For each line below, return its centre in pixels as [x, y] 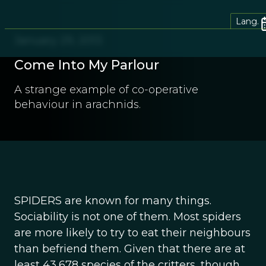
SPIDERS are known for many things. [113, 201]
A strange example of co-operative [106, 90]
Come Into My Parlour [87, 65]
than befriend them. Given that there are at [130, 249]
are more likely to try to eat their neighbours [132, 233]
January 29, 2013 [58, 40]
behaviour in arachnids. [77, 104]
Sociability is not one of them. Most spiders [128, 217]
